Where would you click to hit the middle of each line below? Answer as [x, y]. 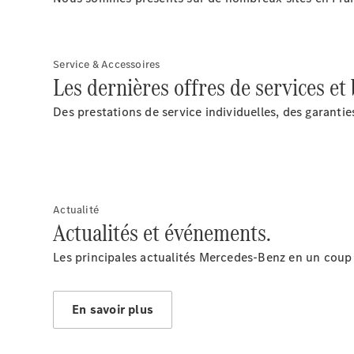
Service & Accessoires [107, 64]
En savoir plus [113, 309]
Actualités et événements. [162, 233]
